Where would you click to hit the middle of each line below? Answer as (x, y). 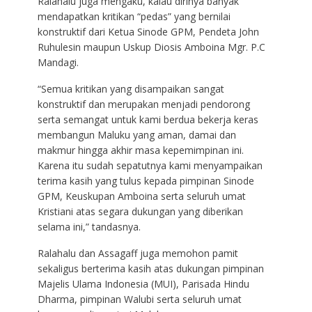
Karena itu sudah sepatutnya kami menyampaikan (150, 165)
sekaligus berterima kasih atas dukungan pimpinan (150, 268)
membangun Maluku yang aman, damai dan (136, 134)
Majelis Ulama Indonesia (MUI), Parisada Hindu (143, 283)
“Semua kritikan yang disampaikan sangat (131, 88)
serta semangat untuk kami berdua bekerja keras (148, 119)
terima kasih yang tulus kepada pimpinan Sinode (146, 180)
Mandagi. (58, 62)
